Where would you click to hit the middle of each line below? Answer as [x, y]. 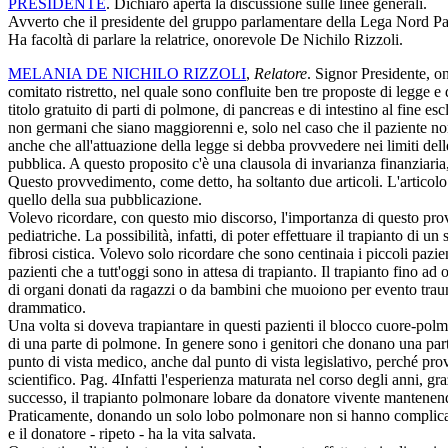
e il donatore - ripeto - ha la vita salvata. [132, 433]
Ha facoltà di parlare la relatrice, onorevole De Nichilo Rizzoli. [205, 39]
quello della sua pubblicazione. [105, 199]
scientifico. [44, 379]
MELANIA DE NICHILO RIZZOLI [127, 73]
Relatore [280, 73]
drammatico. [47, 307]
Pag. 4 [100, 379]
